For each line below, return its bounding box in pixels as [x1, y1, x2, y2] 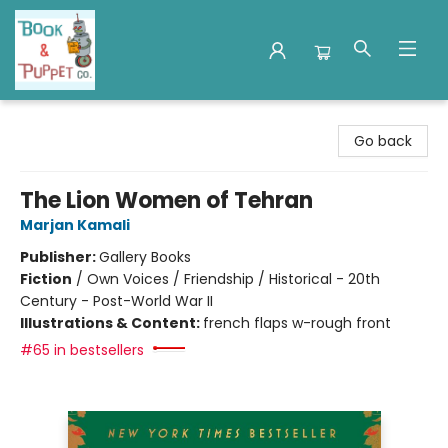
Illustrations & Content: [20, 313, 203, 333]
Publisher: [20, 247, 99, 267]
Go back [354, 131, 412, 151]
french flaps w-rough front [203, 313, 391, 333]
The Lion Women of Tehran [20, 185, 313, 216]
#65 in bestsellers [20, 340, 144, 360]
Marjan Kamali [20, 215, 130, 235]
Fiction [20, 269, 72, 289]
